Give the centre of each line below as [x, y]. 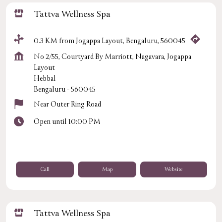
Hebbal [45, 79]
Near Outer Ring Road [67, 105]
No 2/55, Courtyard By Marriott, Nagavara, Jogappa [112, 57]
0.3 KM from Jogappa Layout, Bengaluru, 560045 [110, 41]
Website [174, 169]
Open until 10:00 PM [67, 122]
